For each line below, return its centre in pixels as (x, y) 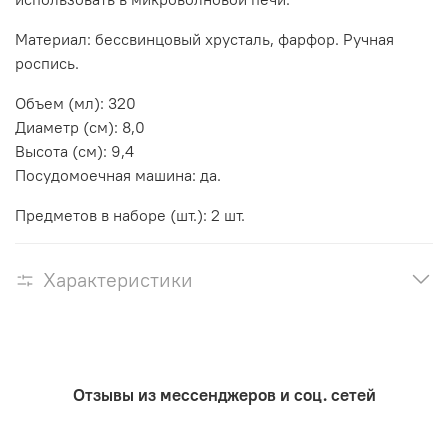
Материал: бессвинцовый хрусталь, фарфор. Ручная (204, 38)
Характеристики (118, 279)
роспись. (47, 62)
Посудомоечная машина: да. (118, 174)
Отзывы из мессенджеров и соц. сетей (224, 395)
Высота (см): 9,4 (74, 150)
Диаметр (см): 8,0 (80, 126)
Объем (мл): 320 (75, 102)
